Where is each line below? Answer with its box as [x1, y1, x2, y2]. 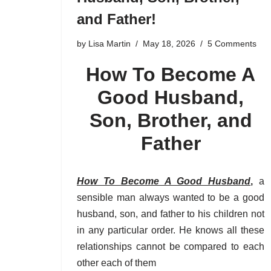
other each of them [77, 257, 156, 268]
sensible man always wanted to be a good [77, 192, 264, 203]
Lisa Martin [88, 38, 131, 48]
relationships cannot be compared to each [77, 241, 264, 252]
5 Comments [207, 38, 256, 48]
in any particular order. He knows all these [77, 224, 264, 235]
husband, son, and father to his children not [77, 208, 264, 219]
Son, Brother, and [89, 109, 252, 131]
